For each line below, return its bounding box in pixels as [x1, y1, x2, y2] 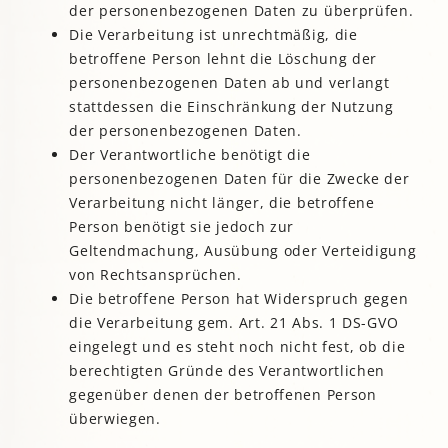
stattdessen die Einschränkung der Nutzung [69, 97, 394, 117]
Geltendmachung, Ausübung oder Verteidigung [69, 241, 417, 261]
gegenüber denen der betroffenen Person [69, 385, 377, 405]
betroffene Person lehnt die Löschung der [69, 49, 378, 69]
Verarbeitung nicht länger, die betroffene [69, 193, 375, 213]
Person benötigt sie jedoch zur [69, 217, 295, 237]
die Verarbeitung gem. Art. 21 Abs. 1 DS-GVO [69, 313, 399, 333]
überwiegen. [69, 409, 161, 429]
